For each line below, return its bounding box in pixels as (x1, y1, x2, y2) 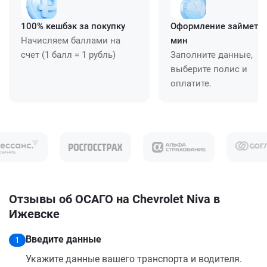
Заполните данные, (170, 49, 253, 60)
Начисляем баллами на (21, 35, 120, 46)
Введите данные (26, 233, 101, 245)
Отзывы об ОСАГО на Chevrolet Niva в (9, 191, 220, 206)
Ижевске (9, 206, 60, 221)
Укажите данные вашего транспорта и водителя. (26, 253, 242, 265)
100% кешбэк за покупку (21, 20, 125, 32)
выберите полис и (170, 63, 247, 74)
